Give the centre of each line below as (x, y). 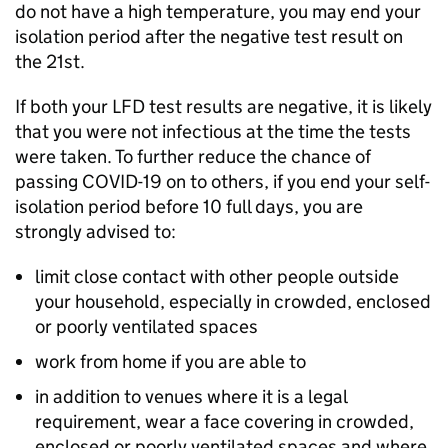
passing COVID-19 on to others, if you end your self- (222, 181)
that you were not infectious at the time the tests (213, 131)
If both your (63, 106)
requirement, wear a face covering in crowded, (224, 421)
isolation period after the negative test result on (209, 36)
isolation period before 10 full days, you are (189, 206)
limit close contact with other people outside (217, 276)
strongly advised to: (95, 231)
